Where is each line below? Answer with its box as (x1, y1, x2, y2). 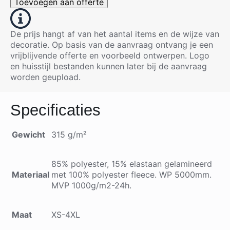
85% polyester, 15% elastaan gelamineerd (51, 159, 212, 169)
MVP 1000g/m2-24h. (51, 180, 131, 190)
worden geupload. (10, 72, 83, 82)
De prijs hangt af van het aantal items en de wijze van (10, 29, 219, 39)
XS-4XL (51, 209, 80, 220)
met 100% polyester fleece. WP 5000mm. (51, 169, 212, 180)
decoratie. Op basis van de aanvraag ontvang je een (10, 40, 213, 50)
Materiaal (12, 169, 49, 180)
